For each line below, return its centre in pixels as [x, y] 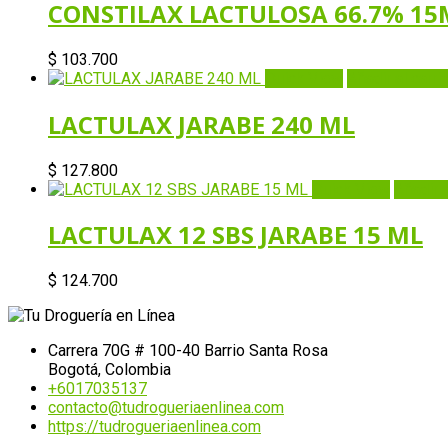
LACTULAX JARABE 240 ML [201, 124]
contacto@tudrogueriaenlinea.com [166, 408]
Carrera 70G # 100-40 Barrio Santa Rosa [188, 351]
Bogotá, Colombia [109, 370]
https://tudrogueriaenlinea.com [154, 427]
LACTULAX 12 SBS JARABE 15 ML [235, 235]
